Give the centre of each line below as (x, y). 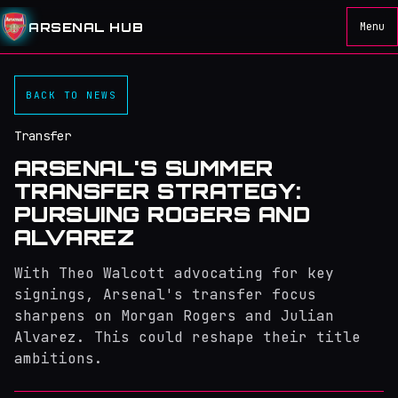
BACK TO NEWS (72, 95)
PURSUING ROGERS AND (163, 214)
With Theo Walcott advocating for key (174, 273)
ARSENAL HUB (86, 27)
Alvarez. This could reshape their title (187, 337)
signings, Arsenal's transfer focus (165, 295)
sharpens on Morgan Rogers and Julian (174, 316)
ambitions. (59, 358)
